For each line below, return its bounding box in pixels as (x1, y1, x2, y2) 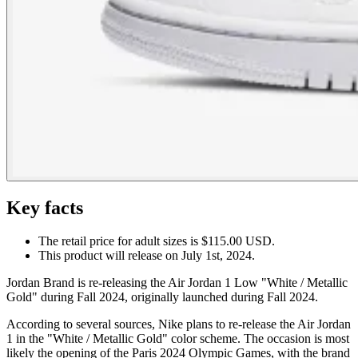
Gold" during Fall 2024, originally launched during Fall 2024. (6, 290, 318, 304)
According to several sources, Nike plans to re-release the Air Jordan (6, 317, 351, 332)
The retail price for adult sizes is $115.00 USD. (38, 234, 275, 249)
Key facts (6, 197, 83, 218)
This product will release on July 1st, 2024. (38, 249, 255, 263)
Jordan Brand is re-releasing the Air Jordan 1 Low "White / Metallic (6, 276, 348, 290)
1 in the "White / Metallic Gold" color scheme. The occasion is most (6, 332, 349, 346)
